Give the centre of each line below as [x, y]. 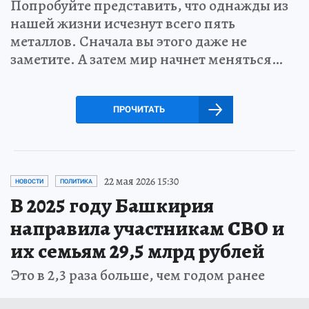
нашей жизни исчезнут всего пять [123, 23]
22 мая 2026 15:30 [141, 181]
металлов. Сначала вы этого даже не [129, 41]
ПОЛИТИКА [76, 181]
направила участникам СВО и [147, 228]
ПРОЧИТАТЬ [139, 109]
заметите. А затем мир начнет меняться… [147, 59]
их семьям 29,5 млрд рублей [137, 251]
